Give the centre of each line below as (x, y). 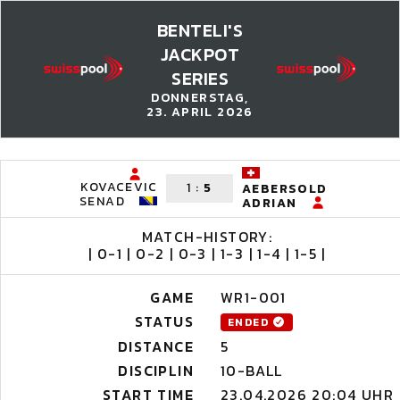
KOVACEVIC (119, 187)
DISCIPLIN (156, 371)
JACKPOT (200, 54)
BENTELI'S (200, 30)
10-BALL (252, 371)
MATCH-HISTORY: (207, 237)
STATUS (164, 321)
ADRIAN (270, 204)
